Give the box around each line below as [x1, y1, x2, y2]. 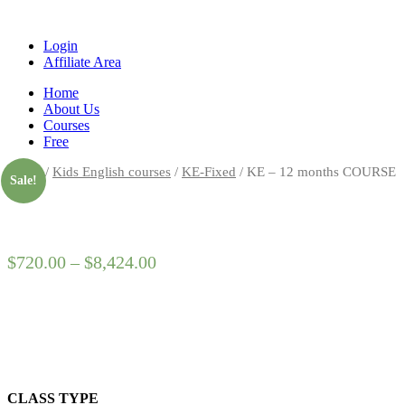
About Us [43, 101, 99, 117]
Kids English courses [52, 165, 171, 179]
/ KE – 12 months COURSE [236, 165, 396, 179]
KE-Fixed [182, 165, 236, 179]
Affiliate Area [43, 54, 121, 70]
